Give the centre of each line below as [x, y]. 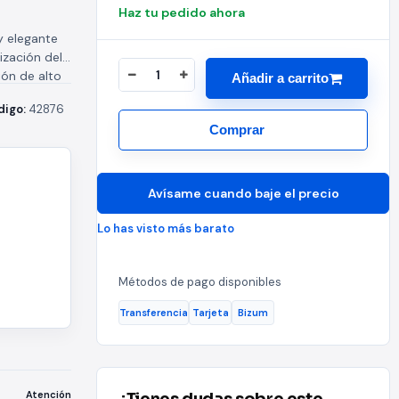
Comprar [237, 130]
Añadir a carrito [280, 78]
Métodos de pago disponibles [200, 282]
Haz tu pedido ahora [182, 12]
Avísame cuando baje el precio [243, 193]
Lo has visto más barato [166, 228]
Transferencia [154, 312]
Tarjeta [210, 312]
